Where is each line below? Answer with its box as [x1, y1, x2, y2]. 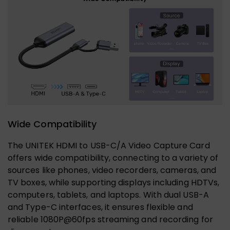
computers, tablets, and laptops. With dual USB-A [8, 188, 209, 201]
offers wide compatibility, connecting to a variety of [8, 151, 219, 164]
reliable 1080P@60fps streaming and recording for [8, 213, 213, 225]
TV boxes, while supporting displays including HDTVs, [8, 176, 220, 188]
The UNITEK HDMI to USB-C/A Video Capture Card [8, 139, 210, 151]
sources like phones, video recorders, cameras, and [8, 164, 216, 176]
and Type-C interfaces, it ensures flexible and [8, 201, 193, 213]
